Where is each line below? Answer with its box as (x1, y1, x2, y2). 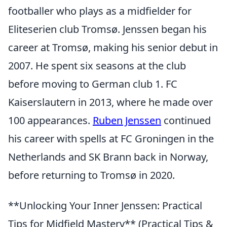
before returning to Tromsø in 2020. (8, 168, 175, 182)
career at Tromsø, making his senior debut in (8, 41, 218, 54)
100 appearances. (8, 113, 93, 127)
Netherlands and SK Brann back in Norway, (8, 150, 208, 164)
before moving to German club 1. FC (8, 77, 177, 91)
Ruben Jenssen (93, 113, 161, 127)
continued (161, 113, 211, 127)
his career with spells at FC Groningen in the (8, 132, 214, 145)
